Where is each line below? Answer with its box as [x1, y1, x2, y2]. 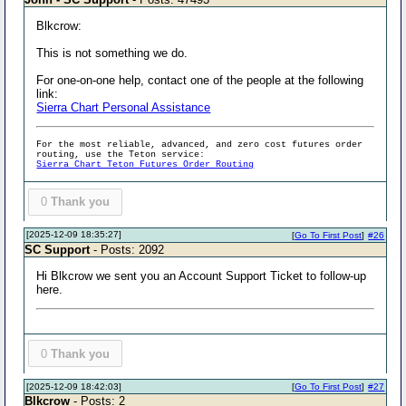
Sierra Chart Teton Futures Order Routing [36, 159, 255, 169]
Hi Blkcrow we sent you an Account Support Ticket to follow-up [36, 268, 367, 283]
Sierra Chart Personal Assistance [36, 101, 211, 114]
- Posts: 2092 [90, 242, 165, 256]
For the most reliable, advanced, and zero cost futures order [36, 140, 363, 150]
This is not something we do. [36, 46, 188, 60]
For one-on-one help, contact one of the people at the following [36, 73, 364, 87]
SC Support [24, 242, 91, 256]
